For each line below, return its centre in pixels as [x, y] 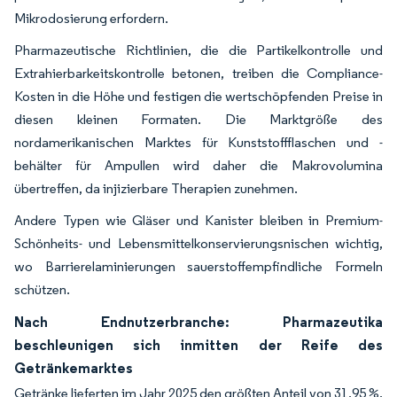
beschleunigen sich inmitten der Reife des [198, 344]
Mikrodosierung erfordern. [91, 18]
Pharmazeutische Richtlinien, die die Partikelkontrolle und [198, 50]
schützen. [42, 289]
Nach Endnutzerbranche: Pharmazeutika [198, 321]
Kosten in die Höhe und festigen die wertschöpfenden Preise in [198, 96]
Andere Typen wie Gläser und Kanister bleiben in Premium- [198, 220]
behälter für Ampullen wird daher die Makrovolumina [198, 165]
